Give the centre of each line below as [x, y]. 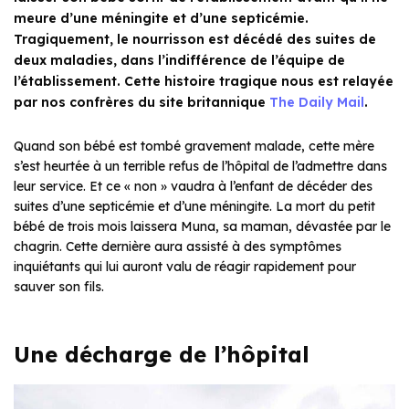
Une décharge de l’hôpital [162, 355]
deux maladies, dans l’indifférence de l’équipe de [179, 61]
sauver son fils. [59, 287]
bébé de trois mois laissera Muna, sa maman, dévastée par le [202, 227]
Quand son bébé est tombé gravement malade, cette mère [194, 147]
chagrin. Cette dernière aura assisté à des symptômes [178, 247]
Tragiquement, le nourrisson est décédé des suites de [195, 40]
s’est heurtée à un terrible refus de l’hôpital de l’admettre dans [200, 167]
